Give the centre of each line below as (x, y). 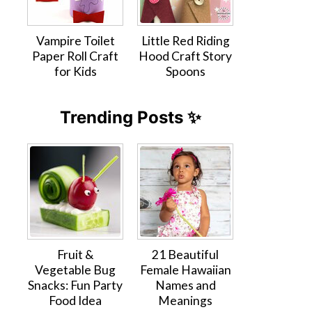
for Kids (75, 71)
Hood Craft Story (185, 56)
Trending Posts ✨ (130, 117)
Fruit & (75, 255)
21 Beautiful (185, 255)
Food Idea (75, 301)
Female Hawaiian (185, 270)
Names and (185, 285)
